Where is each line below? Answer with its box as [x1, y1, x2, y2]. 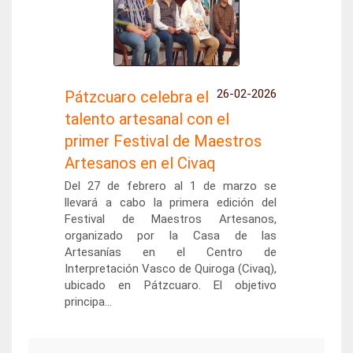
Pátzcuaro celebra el [64, 87, 209, 106]
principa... [64, 295, 112, 309]
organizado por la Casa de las [64, 229, 277, 243]
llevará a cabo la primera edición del [64, 195, 277, 210]
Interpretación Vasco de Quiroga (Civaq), [64, 262, 277, 276]
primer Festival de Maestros [64, 132, 262, 150]
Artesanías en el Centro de [64, 245, 277, 259]
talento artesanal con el [64, 110, 229, 128]
